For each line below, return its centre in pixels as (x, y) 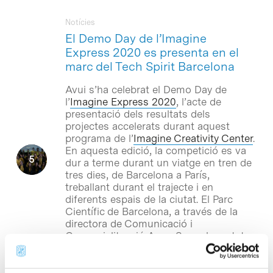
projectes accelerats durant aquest (147, 126)
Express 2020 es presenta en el (152, 52)
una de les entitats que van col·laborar (155, 248)
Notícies (80, 22)
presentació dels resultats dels (137, 114)
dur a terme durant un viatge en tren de (158, 162)
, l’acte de (198, 101)
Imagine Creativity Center (193, 138)
